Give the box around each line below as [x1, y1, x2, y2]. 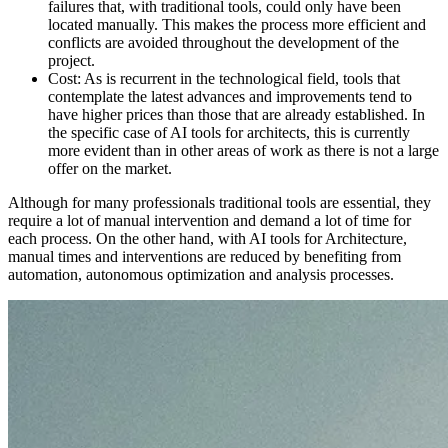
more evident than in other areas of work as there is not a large [48, 142, 439, 160]
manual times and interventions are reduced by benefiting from [8, 248, 401, 266]
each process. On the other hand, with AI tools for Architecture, [8, 230, 407, 248]
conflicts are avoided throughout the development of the [48, 34, 399, 52]
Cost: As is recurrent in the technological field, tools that [48, 70, 400, 88]
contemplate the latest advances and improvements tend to [48, 88, 412, 106]
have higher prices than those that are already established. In [48, 106, 425, 124]
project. [48, 52, 95, 70]
